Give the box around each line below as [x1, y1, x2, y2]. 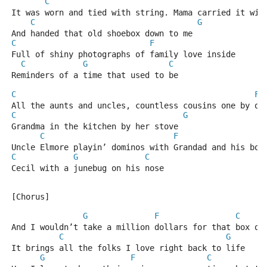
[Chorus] [11, 192, 49, 201]
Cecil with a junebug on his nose [11, 163, 164, 173]
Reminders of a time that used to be [11, 70, 178, 80]
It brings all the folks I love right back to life [11, 243, 245, 253]
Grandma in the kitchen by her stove [11, 122, 178, 131]
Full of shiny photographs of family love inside [11, 49, 235, 59]
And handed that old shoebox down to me [11, 29, 193, 38]
